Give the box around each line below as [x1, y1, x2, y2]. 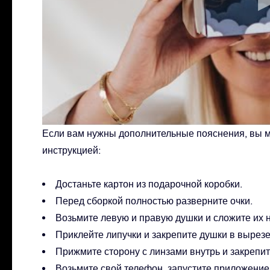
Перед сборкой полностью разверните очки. [55, 195, 253, 207]
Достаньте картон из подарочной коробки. [55, 178, 242, 190]
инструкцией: [42, 145, 101, 156]
